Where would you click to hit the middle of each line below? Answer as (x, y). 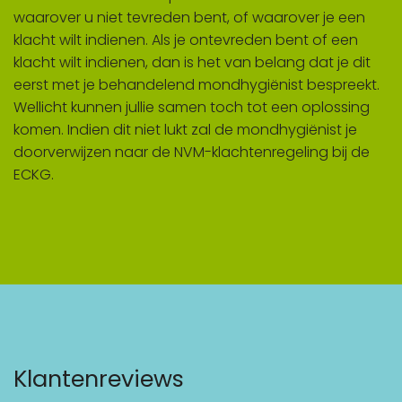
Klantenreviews (99, 379)
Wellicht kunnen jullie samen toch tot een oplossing (192, 108)
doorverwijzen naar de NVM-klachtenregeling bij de (192, 153)
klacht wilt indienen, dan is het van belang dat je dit (192, 63)
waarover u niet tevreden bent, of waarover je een (189, 18)
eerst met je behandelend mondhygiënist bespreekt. (197, 85)
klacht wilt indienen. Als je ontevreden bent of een (186, 40)
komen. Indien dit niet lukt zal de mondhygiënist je (185, 130)
